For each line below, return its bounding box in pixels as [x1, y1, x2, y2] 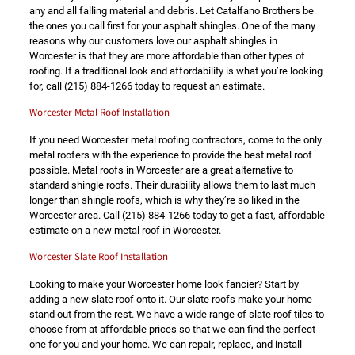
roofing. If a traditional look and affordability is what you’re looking [29, 65, 323, 77]
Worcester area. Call [29, 209, 122, 221]
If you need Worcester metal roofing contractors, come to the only [29, 134, 322, 146]
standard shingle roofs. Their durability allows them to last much [29, 179, 315, 191]
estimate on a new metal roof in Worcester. [29, 224, 221, 236]
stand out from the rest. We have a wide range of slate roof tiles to [29, 308, 324, 320]
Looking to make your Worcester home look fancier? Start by [29, 278, 299, 290]
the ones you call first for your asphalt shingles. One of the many [29, 20, 315, 32]
